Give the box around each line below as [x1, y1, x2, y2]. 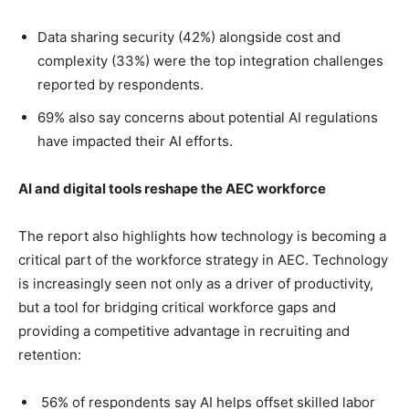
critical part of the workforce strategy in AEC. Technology [18, 251, 388, 269]
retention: [18, 346, 89, 364]
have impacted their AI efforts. [37, 132, 240, 151]
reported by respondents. [37, 76, 211, 94]
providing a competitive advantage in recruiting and [18, 322, 350, 341]
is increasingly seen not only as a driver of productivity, [18, 275, 373, 293]
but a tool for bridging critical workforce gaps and [18, 299, 336, 317]
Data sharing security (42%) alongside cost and [37, 28, 341, 47]
